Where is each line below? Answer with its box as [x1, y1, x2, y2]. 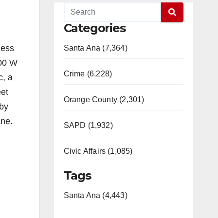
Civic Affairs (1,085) [63, 147, 133, 155]
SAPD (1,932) [63, 121, 113, 129]
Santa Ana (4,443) [63, 191, 127, 200]
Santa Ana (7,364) [63, 44, 127, 52]
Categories [63, 21, 126, 35]
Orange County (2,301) [63, 95, 145, 104]
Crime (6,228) [63, 70, 112, 78]
